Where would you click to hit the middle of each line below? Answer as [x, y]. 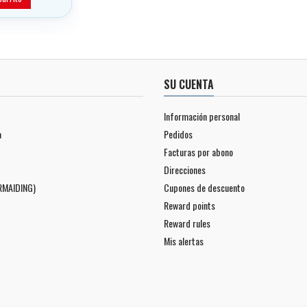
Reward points [189, 205]
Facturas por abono [198, 151]
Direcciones [185, 169]
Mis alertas [184, 241]
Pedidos [178, 134]
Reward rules [187, 223]
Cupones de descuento [204, 187]
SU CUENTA [189, 84]
